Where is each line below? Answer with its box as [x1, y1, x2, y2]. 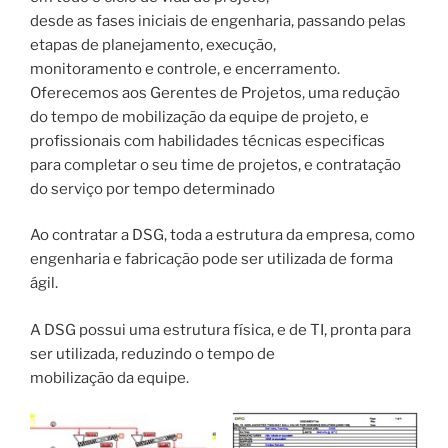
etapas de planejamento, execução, [30, 35, 276, 54]
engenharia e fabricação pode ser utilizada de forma [30, 250, 393, 269]
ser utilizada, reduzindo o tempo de [30, 344, 275, 363]
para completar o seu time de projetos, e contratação [30, 155, 401, 174]
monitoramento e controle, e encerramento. [30, 59, 340, 78]
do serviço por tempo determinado [30, 179, 275, 198]
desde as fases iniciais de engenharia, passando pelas [30, 11, 406, 30]
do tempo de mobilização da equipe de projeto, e [30, 107, 369, 126]
